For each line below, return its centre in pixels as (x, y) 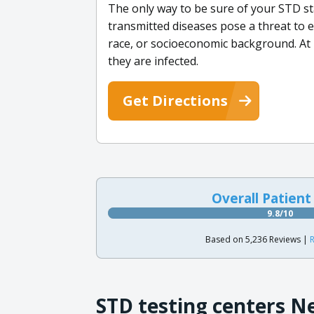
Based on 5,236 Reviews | (257, 239)
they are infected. (153, 61)
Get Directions (175, 100)
